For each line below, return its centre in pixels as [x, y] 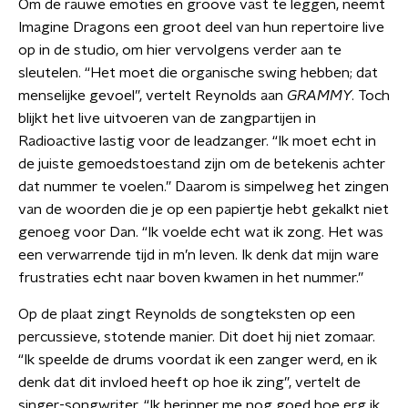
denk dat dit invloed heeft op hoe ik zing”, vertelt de [189, 382]
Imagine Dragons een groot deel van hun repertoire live [201, 27]
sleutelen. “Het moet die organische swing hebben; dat [198, 73]
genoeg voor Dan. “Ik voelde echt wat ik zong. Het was [201, 232]
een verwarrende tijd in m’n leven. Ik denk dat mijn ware [199, 255]
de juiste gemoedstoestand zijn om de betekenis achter [202, 164]
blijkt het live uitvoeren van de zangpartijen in [167, 118]
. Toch [371, 96]
